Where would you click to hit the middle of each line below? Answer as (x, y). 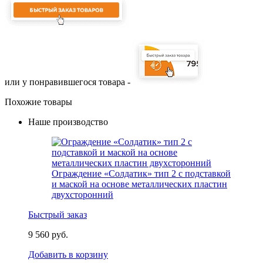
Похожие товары (38, 102)
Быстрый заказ (58, 215)
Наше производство (68, 122)
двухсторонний (82, 195)
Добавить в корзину (68, 255)
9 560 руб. (48, 235)
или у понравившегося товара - (69, 82)
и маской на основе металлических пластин (139, 184)
